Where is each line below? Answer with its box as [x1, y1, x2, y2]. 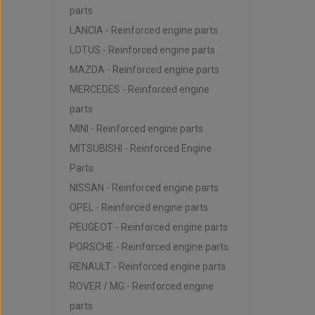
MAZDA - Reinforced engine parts [69, 64, 219, 75]
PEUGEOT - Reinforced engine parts [69, 221, 228, 233]
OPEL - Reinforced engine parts [69, 202, 208, 213]
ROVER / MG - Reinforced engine [69, 281, 214, 292]
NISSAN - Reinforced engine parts [69, 182, 219, 193]
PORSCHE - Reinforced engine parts [69, 241, 229, 252]
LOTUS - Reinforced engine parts [69, 44, 215, 56]
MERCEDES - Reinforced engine [69, 84, 210, 95]
